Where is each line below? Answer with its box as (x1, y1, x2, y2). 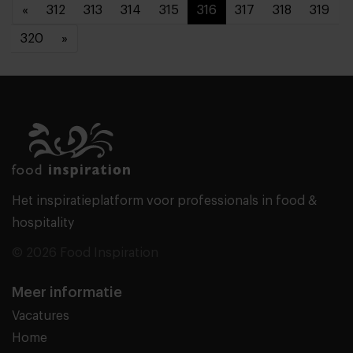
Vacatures (12, 309, 69, 322)
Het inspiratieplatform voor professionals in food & (12, 194, 317, 207)
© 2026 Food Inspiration (12, 246, 158, 259)
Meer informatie (12, 284, 122, 299)
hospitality (12, 216, 74, 229)
